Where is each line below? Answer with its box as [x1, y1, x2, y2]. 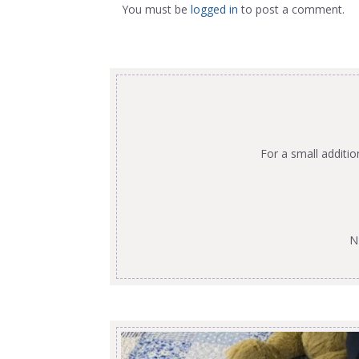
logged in [191, 2, 238, 18]
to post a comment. [238, 2, 345, 18]
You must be [122, 2, 191, 18]
